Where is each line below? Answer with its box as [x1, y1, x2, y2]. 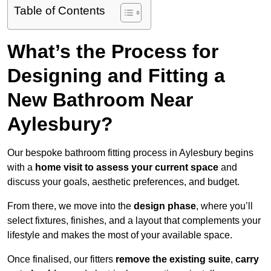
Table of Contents [14, 4, 105, 18]
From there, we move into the [7, 201, 134, 212]
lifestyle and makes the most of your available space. [7, 230, 232, 241]
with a [7, 162, 35, 173]
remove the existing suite [116, 254, 230, 265]
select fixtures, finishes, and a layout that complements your [7, 215, 261, 226]
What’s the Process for [7, 41, 218, 63]
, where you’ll [196, 201, 253, 212]
